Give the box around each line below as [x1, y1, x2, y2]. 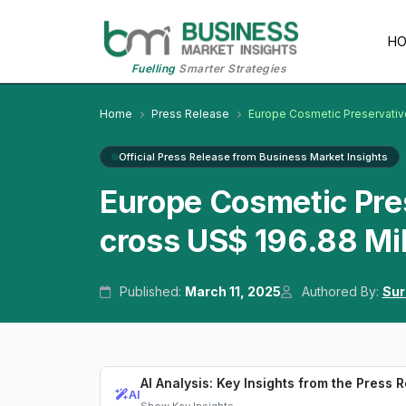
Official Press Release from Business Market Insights [119, 150, 388, 164]
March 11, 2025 [185, 284, 282, 300]
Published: [116, 284, 186, 300]
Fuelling [130, 62, 176, 76]
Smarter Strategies [175, 62, 287, 76]
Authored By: [297, 284, 382, 300]
